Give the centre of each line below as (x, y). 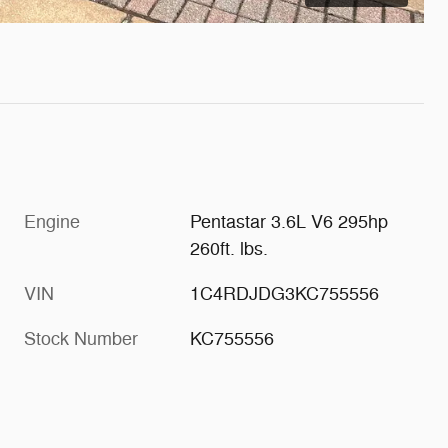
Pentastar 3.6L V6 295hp (289, 221)
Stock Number (81, 338)
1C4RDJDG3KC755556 (285, 293)
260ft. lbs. (229, 248)
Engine (52, 221)
